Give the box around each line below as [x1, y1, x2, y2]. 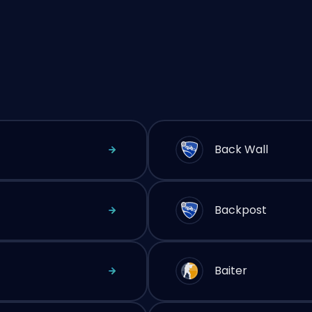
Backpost [214, 202, 267, 218]
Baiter [214, 263, 248, 279]
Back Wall [214, 141, 269, 157]
